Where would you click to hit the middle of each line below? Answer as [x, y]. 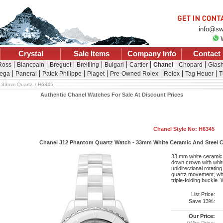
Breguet [60, 65]
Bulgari [114, 65]
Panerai [26, 74]
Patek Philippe [62, 74]
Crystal [31, 54]
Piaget [96, 74]
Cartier [139, 65]
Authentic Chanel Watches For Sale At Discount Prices [111, 95]
